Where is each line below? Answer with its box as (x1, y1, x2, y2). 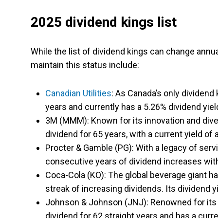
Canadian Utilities (45, 88, 111, 98)
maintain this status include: (31, 60, 139, 70)
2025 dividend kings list (31, 14, 177, 30)
